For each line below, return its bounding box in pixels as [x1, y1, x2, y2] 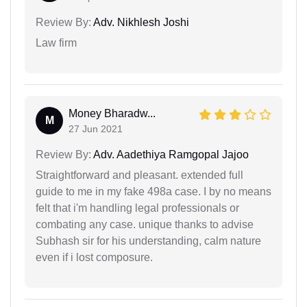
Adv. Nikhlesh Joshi [91, 16, 189, 29]
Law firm [36, 37, 77, 49]
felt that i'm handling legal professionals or [36, 202, 239, 214]
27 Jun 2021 [69, 123, 123, 135]
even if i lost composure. [36, 251, 153, 264]
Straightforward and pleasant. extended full [36, 169, 243, 182]
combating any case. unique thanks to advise [36, 219, 254, 231]
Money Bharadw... [69, 108, 156, 120]
